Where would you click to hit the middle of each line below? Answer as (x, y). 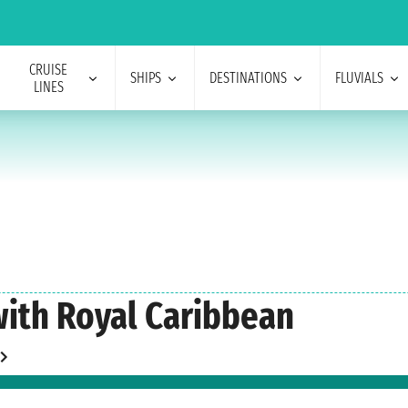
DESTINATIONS (248, 78)
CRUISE (49, 69)
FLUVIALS (359, 78)
